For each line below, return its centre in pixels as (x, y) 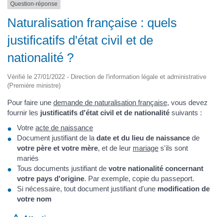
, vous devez (187, 102)
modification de (184, 189)
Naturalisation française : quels (92, 23)
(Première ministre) (34, 85)
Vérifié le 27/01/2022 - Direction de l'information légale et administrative (107, 77)
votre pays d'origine (51, 178)
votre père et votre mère (57, 148)
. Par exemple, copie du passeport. (139, 178)
